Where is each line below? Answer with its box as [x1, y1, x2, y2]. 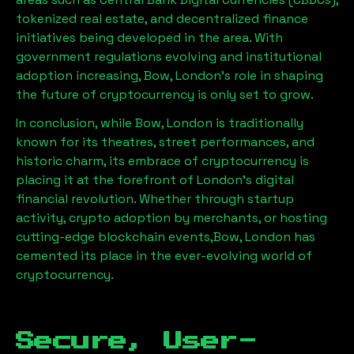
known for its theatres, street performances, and [16, 134, 314, 150]
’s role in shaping [221, 67, 323, 84]
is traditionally [213, 115, 303, 131]
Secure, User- [16, 332, 257, 351]
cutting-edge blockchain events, [16, 228, 213, 245]
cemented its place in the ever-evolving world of [16, 247, 312, 264]
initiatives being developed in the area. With [16, 29, 283, 46]
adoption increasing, [16, 67, 144, 84]
